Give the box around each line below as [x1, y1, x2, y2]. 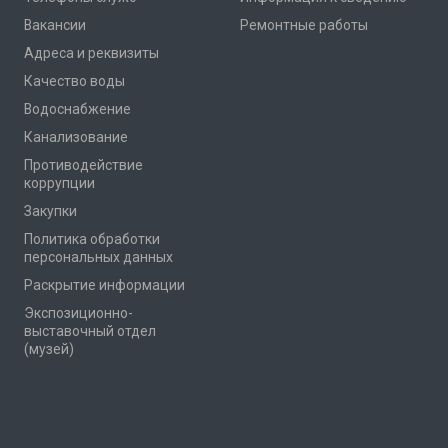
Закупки [24, 202, 77, 219]
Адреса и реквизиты [24, 44, 159, 61]
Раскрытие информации [24, 276, 185, 293]
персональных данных [24, 248, 173, 265]
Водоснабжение [24, 100, 131, 117]
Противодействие [24, 156, 143, 173]
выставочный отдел [24, 322, 156, 339]
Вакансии [24, 16, 86, 33]
